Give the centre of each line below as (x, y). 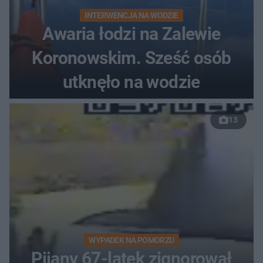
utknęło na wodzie (131, 82)
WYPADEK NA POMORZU (131, 240)
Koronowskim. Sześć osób (131, 58)
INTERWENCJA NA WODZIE (131, 15)
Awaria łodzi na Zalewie (131, 33)
